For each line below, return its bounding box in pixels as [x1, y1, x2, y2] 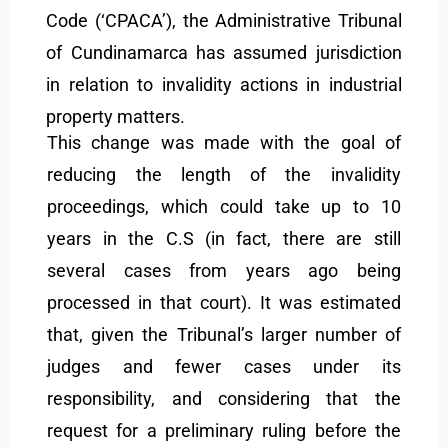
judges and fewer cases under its [47, 356, 401, 378]
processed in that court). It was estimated [47, 292, 401, 314]
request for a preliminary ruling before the [47, 420, 401, 442]
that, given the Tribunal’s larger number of [47, 324, 401, 346]
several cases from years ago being [47, 260, 401, 282]
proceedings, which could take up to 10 [47, 196, 401, 218]
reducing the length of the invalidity [47, 164, 401, 186]
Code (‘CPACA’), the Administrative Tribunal [46, 10, 402, 32]
